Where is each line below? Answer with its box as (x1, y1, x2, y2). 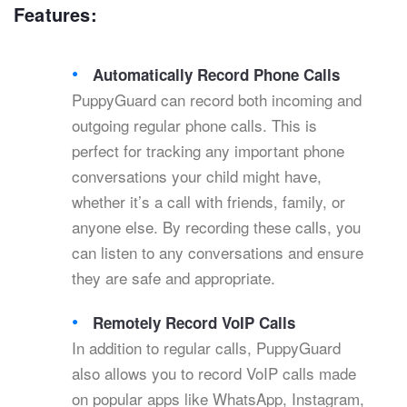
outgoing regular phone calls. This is (72, 114, 317, 137)
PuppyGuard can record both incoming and (72, 88, 362, 112)
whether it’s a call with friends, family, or (72, 190, 345, 213)
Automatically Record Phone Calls (93, 64, 341, 86)
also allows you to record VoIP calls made (72, 362, 356, 385)
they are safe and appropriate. (72, 266, 275, 290)
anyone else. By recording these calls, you (72, 215, 361, 239)
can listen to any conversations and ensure (72, 241, 363, 264)
